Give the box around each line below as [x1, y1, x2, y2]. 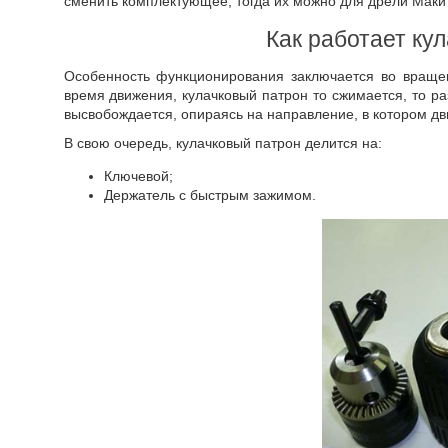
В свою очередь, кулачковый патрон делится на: [63, 135, 382, 151]
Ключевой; [103, 168, 173, 184]
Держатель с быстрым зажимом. [103, 187, 316, 203]
